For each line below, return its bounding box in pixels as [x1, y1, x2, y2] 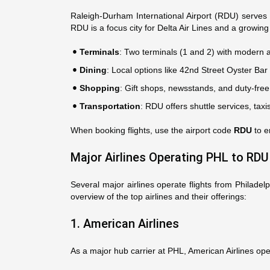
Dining [80, 65, 107, 75]
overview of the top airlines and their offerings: [71, 192, 246, 201]
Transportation [80, 101, 140, 111]
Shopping [80, 83, 120, 93]
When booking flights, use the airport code [71, 125, 234, 135]
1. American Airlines [71, 216, 179, 231]
